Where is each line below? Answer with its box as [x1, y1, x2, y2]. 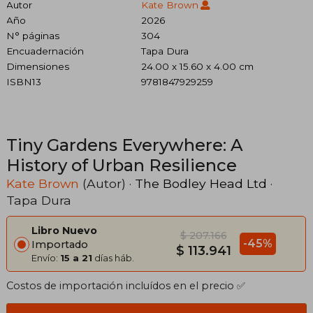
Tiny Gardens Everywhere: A [6, 135, 243, 156]
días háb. [92, 252, 134, 264]
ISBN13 [6, 76, 41, 88]
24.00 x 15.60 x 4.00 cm [140, 61, 254, 73]
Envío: [31, 252, 60, 264]
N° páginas [6, 30, 59, 42]
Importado [31, 238, 88, 252]
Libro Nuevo [31, 224, 97, 238]
